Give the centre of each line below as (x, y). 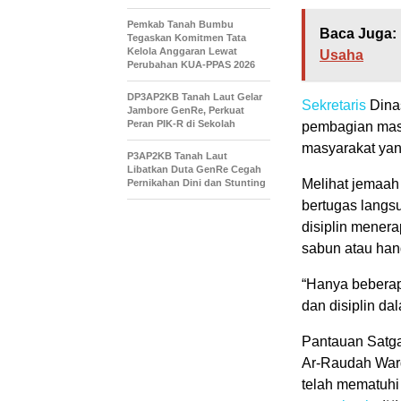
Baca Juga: (358, 34)
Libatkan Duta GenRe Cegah (194, 169)
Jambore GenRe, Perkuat (186, 110)
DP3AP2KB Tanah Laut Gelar (195, 97)
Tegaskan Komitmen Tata (187, 38)
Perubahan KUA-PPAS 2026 (191, 64)
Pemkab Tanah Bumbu (180, 24)
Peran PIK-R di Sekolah (181, 124)
